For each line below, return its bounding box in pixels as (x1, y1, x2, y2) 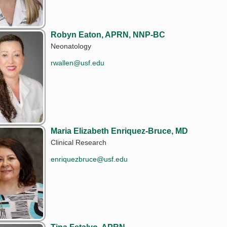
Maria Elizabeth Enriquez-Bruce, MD (51, 126, 188, 135)
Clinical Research (51, 138, 107, 146)
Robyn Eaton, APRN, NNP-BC (51, 30, 166, 39)
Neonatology (51, 42, 92, 50)
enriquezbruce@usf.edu (51, 155, 128, 163)
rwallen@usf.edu (51, 58, 105, 67)
